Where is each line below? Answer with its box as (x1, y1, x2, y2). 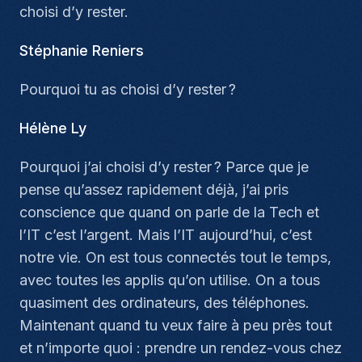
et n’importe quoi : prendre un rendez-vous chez (19, 339, 342, 356)
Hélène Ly (19, 120, 86, 137)
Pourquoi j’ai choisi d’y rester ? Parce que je (19, 158, 309, 175)
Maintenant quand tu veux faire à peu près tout (19, 317, 332, 334)
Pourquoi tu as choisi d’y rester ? (19, 81, 236, 98)
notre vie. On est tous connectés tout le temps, (19, 249, 331, 266)
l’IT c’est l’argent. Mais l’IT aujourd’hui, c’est (19, 226, 312, 243)
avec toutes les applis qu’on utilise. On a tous (19, 271, 320, 288)
